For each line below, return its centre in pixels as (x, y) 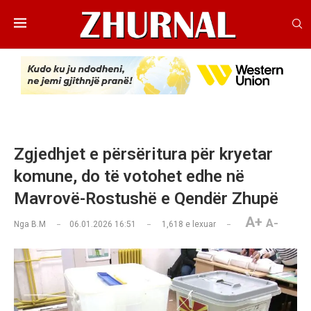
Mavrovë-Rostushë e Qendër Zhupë (146, 199)
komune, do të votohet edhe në (129, 177)
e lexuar (200, 225)
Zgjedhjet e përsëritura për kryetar (143, 154)
